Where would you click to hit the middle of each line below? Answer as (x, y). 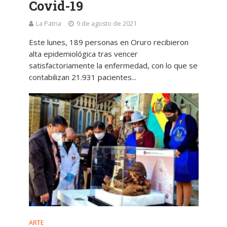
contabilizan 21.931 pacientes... (82, 77)
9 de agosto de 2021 (106, 23)
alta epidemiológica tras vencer (83, 53)
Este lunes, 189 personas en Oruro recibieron (108, 42)
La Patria (48, 23)
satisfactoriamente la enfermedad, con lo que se (113, 65)
